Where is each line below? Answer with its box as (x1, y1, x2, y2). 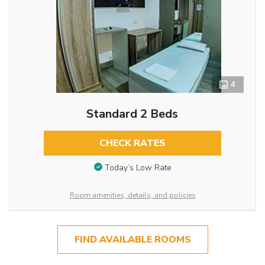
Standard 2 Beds (86, 106, 179, 122)
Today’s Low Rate (104, 161, 172, 173)
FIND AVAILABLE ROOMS (74, 233, 191, 247)
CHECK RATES (99, 137, 166, 150)
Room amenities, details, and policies (69, 190, 196, 200)
